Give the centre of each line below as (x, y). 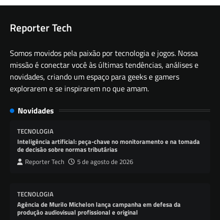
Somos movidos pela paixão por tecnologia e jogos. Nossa (104, 53)
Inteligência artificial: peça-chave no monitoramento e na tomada (109, 141)
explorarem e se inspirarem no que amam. (79, 88)
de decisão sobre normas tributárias (67, 149)
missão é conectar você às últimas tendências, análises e (104, 65)
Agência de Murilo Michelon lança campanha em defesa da (99, 204)
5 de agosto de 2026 (105, 162)
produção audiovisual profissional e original (78, 212)
